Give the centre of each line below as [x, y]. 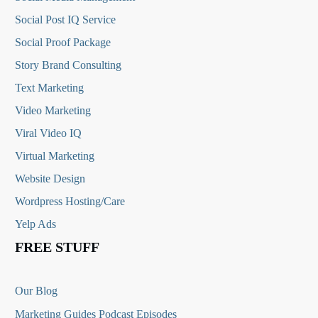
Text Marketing [49, 88]
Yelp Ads [35, 224]
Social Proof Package [63, 42]
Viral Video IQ [48, 133]
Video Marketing [53, 110]
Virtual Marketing [55, 156]
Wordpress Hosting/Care [70, 201]
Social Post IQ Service [65, 20]
